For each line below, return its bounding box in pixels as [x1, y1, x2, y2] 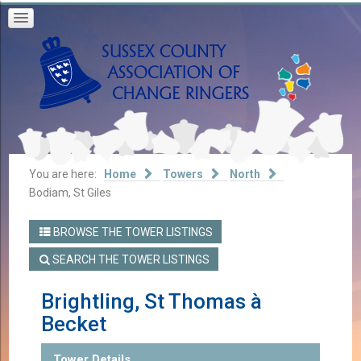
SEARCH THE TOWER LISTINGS [49, 252, 210, 266]
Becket [40, 312, 106, 337]
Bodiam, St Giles [29, 186, 112, 199]
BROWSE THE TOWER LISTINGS [50, 225, 213, 239]
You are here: [29, 168, 102, 180]
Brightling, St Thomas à [40, 289, 262, 314]
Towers [163, 168, 204, 180]
